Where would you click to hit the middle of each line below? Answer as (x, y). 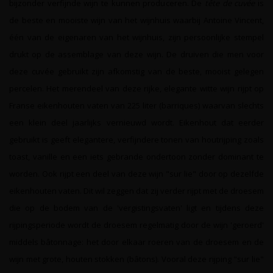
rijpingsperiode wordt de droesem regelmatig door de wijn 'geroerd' (136, 225)
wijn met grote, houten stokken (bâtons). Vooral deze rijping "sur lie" (136, 259)
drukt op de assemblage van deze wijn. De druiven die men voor (136, 54)
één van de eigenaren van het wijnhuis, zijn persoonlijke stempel (136, 37)
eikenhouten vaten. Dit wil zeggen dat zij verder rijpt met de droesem (136, 191)
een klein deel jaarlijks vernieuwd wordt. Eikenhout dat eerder (136, 122)
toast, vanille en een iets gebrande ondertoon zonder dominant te (136, 157)
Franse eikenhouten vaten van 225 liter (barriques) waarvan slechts (136, 105)
